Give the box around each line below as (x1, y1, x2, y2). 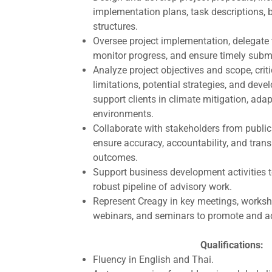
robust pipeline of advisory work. (92, 181, 232, 192)
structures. (92, 21, 138, 32)
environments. (92, 108, 154, 120)
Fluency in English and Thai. (92, 254, 214, 265)
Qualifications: (200, 239, 263, 251)
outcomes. (92, 152, 138, 163)
